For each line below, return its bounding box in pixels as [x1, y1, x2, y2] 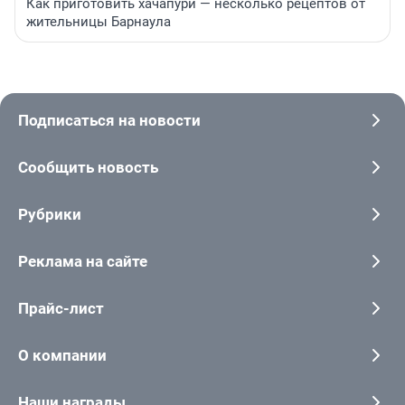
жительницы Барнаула [26, 14, 171, 31]
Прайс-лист [18, 299, 104, 318]
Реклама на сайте [18, 252, 147, 271]
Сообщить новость [18, 158, 158, 177]
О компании [18, 346, 107, 365]
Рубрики [18, 205, 81, 224]
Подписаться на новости [18, 111, 201, 130]
